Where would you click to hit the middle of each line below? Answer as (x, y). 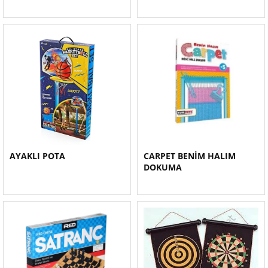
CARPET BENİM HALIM (190, 156)
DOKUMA (163, 167)
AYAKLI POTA (37, 156)
